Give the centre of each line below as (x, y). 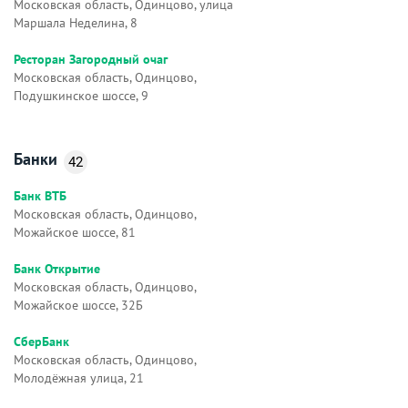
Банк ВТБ (40, 195)
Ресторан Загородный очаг (91, 59)
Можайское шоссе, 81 (75, 232)
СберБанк (41, 341)
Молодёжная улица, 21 (79, 377)
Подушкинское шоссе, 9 (81, 95)
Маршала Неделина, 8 (76, 22)
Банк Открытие (57, 268)
